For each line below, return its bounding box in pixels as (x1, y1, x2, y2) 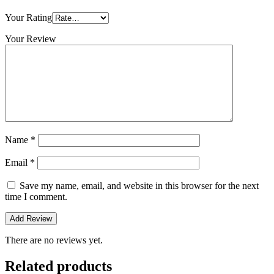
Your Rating (5, 12, 52, 23)
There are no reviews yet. (5, 235, 103, 246)
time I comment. (5, 191, 67, 202)
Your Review (5, 34, 56, 45)
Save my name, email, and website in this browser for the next (20, 180, 259, 191)
